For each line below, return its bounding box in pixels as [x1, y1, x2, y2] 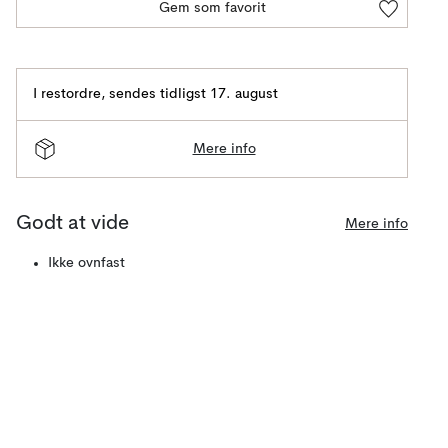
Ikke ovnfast [48, 256, 125, 270]
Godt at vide [16, 214, 129, 234]
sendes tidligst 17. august [109, 87, 278, 101]
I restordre [33, 87, 101, 101]
